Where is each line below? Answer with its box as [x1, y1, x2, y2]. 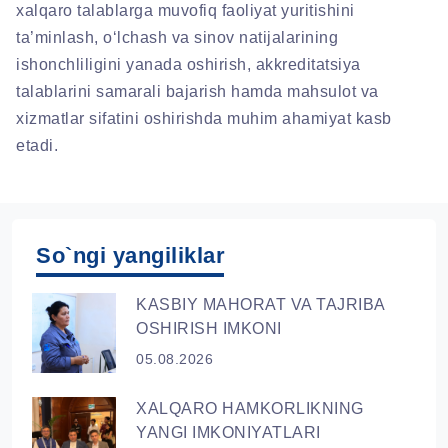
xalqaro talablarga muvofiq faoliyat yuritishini [16, 2, 355, 20]
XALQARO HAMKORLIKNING [136, 400, 364, 418]
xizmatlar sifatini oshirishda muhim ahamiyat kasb [16, 110, 392, 128]
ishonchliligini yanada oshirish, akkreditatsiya [16, 56, 361, 74]
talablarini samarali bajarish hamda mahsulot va [16, 83, 379, 101]
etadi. [16, 137, 58, 155]
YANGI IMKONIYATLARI [136, 424, 321, 442]
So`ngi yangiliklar [36, 243, 225, 269]
